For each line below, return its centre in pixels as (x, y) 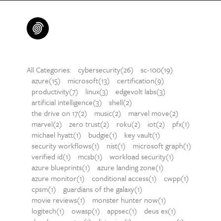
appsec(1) (122, 211)
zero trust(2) (89, 124)
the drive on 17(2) (59, 113)
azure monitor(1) (58, 178)
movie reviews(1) (58, 200)
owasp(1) (86, 211)
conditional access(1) (124, 178)
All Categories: (50, 70)
